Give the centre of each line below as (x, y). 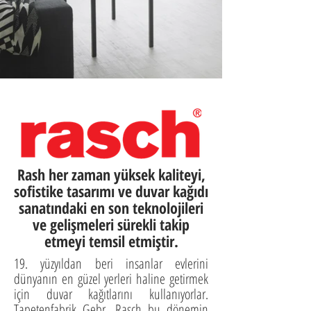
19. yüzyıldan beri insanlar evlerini (111, 263)
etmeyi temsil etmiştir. (111, 241)
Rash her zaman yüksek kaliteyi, (111, 174)
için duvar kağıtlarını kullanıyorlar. (111, 294)
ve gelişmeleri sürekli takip (111, 224)
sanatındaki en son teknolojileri (111, 208)
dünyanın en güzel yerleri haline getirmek (111, 279)
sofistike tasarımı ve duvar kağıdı (111, 191)
